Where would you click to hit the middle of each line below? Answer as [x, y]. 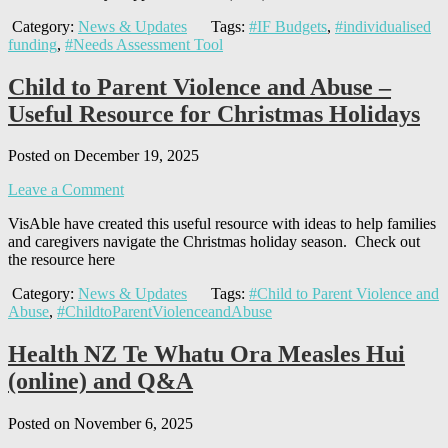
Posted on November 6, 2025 [100, 424]
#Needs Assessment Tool [144, 44]
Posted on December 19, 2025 [103, 156]
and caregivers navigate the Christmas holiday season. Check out [214, 242]
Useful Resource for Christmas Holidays [214, 113]
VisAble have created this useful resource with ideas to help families [222, 224]
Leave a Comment [66, 190]
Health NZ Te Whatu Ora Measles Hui [206, 354]
